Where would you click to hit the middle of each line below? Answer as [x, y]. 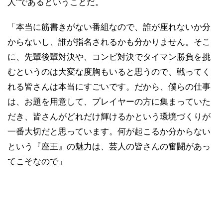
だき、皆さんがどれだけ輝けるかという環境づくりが [109, 116]
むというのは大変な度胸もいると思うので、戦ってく [109, 71]
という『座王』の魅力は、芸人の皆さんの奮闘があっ [109, 146]
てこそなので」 [37, 161]
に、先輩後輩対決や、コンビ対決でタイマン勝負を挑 [109, 56]
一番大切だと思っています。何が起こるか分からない [109, 131]
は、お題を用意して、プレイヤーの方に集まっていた [109, 101]
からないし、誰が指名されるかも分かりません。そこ [109, 42]
